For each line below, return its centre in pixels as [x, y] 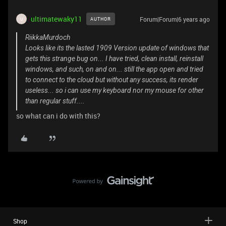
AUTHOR [101, 19]
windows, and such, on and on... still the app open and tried [114, 69]
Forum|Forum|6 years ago [175, 19]
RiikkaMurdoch [48, 37]
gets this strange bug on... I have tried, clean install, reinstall [114, 59]
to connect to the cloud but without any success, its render [112, 80]
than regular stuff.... [55, 101]
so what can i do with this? [58, 116]
